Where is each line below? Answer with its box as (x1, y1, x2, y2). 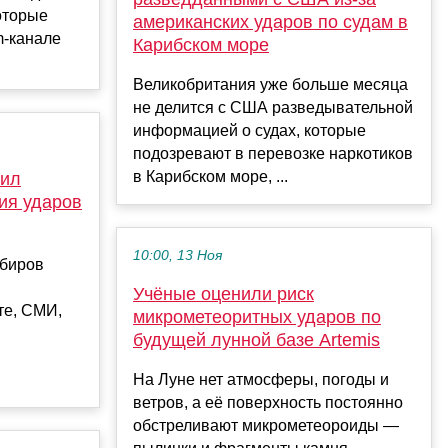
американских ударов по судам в (133, 12, 408, 33)
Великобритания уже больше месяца (133, 76, 408, 94)
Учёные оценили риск (133, 284, 314, 305)
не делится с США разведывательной (133, 99, 413, 117)
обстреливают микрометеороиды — (133, 417, 399, 435)
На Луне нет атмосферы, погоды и (133, 371, 389, 389)
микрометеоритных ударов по (133, 307, 381, 328)
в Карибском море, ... (133, 168, 288, 186)
